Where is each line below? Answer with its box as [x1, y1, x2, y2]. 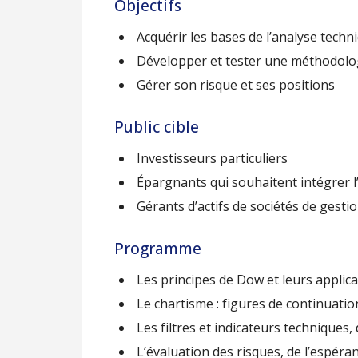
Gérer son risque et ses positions [133, 76, 335, 93]
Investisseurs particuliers [133, 149, 288, 167]
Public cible [114, 117, 199, 137]
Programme [114, 238, 201, 259]
